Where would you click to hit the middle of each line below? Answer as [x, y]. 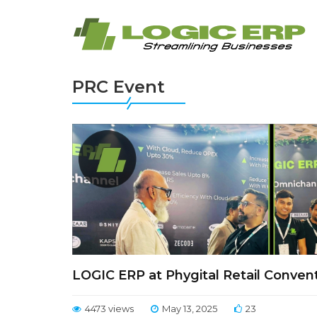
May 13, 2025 [190, 309]
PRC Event [119, 87]
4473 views [109, 309]
